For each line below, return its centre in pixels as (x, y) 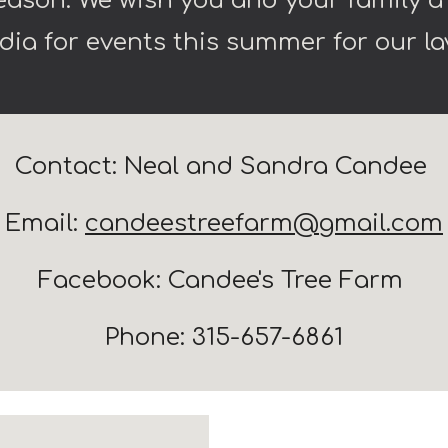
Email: (45, 223)
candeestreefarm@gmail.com (264, 223)
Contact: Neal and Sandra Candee (224, 166)
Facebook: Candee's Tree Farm (224, 280)
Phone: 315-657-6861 (224, 337)
